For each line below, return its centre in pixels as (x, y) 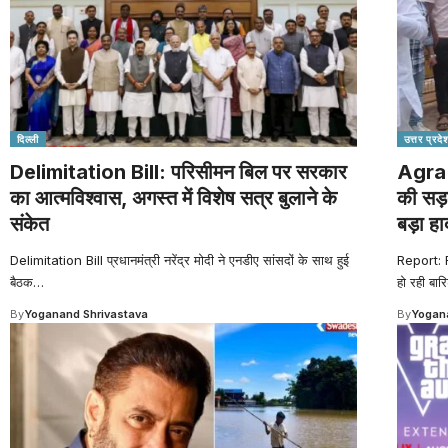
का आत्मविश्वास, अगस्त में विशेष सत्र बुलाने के (173, 197)
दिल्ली (28, 138)
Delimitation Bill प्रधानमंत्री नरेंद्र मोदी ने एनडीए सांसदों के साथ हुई (179, 259)
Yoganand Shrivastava (86, 313)
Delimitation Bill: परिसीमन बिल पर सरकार (178, 171)
